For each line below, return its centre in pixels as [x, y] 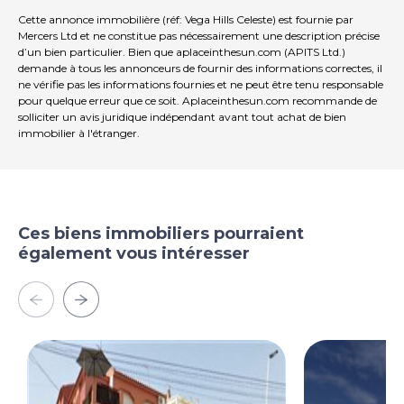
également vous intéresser [134, 254]
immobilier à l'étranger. [79, 133]
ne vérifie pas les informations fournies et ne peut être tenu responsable [201, 85]
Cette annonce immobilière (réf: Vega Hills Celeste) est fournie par [186, 20]
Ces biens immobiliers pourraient [161, 234]
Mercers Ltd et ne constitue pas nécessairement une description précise [199, 36]
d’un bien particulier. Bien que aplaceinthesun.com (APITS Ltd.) [182, 52]
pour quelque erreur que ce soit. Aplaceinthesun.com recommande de [197, 101]
